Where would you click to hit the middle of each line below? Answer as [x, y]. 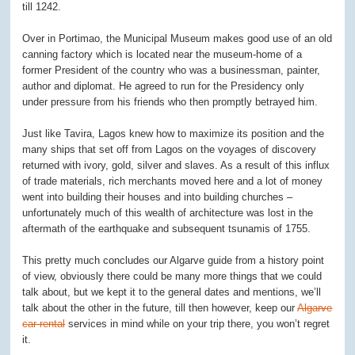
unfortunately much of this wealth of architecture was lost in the [168, 212]
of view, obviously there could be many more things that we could [172, 276]
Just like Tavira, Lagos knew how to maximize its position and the [174, 133]
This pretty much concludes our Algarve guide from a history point [174, 260]
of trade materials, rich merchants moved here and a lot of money [173, 181]
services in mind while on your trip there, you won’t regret [198, 323]
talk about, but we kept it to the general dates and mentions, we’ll [172, 292]
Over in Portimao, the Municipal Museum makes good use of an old [177, 38]
